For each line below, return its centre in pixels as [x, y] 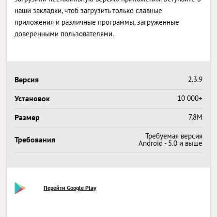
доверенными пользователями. [64, 33]
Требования [35, 139]
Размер [27, 117]
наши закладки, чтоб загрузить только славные [88, 10]
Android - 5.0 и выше [170, 143]
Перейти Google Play [70, 187]
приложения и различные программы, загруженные [97, 22]
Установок [32, 98]
